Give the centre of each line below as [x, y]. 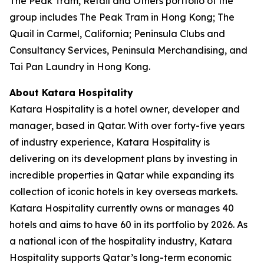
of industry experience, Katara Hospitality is [110, 142]
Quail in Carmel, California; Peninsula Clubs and [117, 34]
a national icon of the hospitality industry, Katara [121, 241]
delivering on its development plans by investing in [123, 159]
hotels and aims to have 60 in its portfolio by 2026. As [128, 225]
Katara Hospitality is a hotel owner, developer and [125, 109]
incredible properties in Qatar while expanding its [122, 175]
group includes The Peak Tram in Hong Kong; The [122, 17]
